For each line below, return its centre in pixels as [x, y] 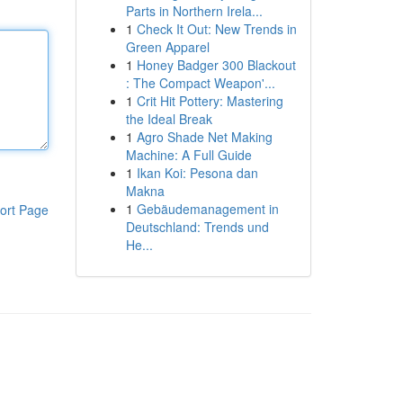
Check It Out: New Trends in [216, 29]
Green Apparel [167, 47]
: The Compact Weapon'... [200, 83]
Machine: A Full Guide [188, 155]
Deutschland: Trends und [197, 227]
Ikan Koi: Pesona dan [197, 173]
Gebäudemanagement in [207, 209]
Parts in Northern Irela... [194, 11]
